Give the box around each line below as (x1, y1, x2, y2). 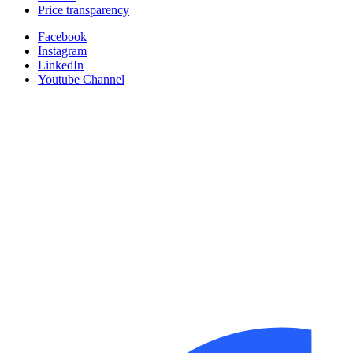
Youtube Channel (38, 72, 124, 87)
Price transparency (38, 3, 129, 17)
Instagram (38, 44, 87, 58)
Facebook (38, 30, 87, 44)
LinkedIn (38, 58, 84, 72)
